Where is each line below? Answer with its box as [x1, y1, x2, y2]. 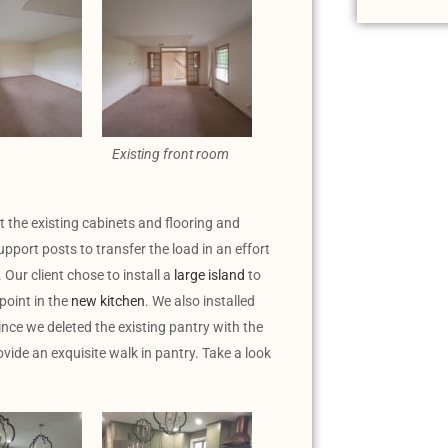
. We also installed [145, 292, 255, 309]
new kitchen [68, 292, 145, 309]
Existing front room [111, 145, 229, 162]
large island [174, 266, 245, 283]
